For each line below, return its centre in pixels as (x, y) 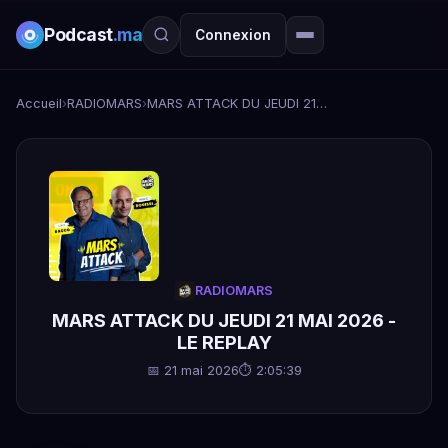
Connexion (233, 34)
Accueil (39, 103)
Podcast (78, 34)
